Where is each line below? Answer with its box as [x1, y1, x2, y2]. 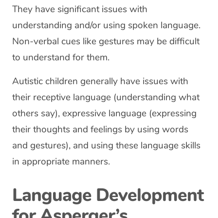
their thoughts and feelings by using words [12, 123, 188, 136]
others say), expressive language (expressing [12, 107, 197, 120]
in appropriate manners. [12, 155, 110, 168]
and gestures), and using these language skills [12, 139, 200, 152]
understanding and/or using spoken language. [12, 19, 200, 32]
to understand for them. [12, 51, 109, 64]
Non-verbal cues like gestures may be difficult [12, 35, 200, 48]
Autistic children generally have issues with [12, 75, 188, 88]
